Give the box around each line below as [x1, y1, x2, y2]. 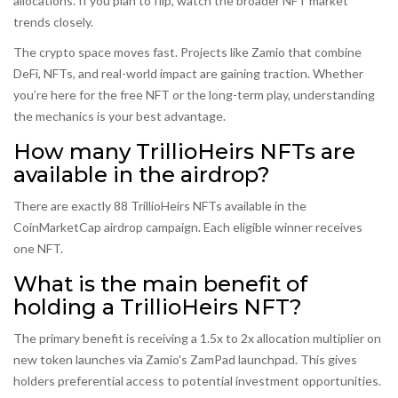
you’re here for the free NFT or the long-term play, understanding [13, 87, 375, 103]
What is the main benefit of [13, 271, 307, 298]
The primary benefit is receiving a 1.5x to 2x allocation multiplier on [13, 330, 381, 346]
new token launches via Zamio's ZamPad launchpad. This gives [13, 352, 357, 368]
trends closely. [13, 14, 93, 30]
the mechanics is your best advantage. [13, 108, 226, 124]
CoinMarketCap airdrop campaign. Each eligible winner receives [13, 219, 362, 235]
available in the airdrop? [13, 162, 270, 188]
